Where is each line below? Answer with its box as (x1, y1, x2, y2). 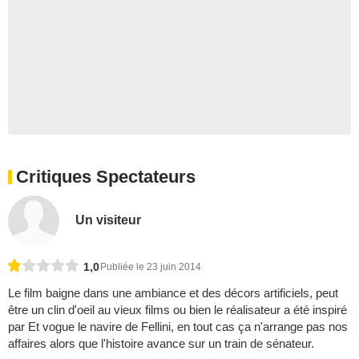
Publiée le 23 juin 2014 (100, 261, 201, 273)
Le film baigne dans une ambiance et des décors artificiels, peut (8, 286, 338, 301)
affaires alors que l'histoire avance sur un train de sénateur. (8, 337, 314, 351)
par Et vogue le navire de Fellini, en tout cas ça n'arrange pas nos (8, 320, 348, 334)
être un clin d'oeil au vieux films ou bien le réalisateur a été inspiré (8, 303, 347, 317)
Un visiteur (75, 212, 142, 227)
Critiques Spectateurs (16, 167, 196, 188)
